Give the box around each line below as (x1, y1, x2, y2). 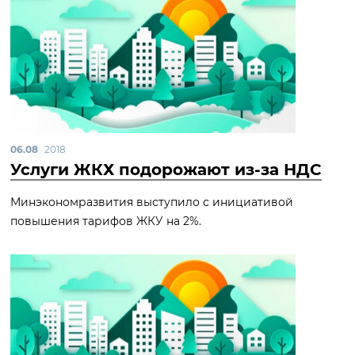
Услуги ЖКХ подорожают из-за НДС (10, 160, 322, 179)
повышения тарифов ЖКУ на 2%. (10, 214, 201, 228)
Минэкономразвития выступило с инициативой (10, 195, 293, 209)
